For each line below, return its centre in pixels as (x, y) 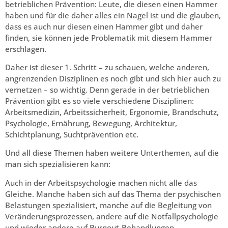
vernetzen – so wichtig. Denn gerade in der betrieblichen (107, 89)
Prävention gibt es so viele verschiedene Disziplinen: (99, 101)
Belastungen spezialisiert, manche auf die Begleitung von (108, 205)
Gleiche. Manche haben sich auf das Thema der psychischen (113, 194)
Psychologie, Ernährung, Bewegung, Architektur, (91, 123)
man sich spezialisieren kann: (58, 164)
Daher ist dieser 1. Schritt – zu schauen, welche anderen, (107, 67)
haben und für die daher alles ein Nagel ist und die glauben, (113, 15)
